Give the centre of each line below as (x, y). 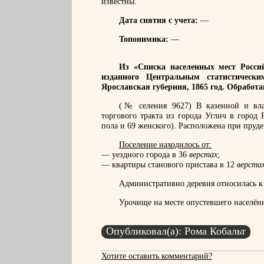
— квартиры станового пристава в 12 (169, 165)
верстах (203, 155)
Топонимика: (144, 39)
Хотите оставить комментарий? (157, 256)
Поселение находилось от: (165, 145)
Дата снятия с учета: (159, 20)
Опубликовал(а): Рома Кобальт (176, 231)
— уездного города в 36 (145, 155)
